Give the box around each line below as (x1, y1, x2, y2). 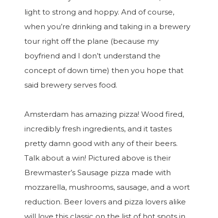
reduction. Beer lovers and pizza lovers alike (24, 197, 186, 206)
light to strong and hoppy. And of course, (24, 7, 174, 17)
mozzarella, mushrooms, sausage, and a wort (24, 182, 190, 192)
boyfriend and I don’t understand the (24, 51, 161, 60)
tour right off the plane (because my (24, 36, 159, 46)
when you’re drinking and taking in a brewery (24, 22, 190, 31)
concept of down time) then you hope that (24, 66, 183, 75)
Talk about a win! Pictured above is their (24, 153, 171, 163)
